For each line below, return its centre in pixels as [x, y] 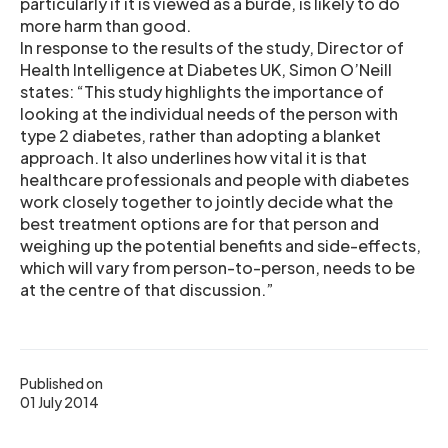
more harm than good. [105, 25]
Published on [61, 382]
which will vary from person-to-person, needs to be [217, 267]
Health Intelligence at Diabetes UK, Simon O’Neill [206, 69]
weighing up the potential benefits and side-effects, [220, 245]
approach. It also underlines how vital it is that [193, 157]
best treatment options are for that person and [199, 223]
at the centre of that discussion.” [147, 289]
